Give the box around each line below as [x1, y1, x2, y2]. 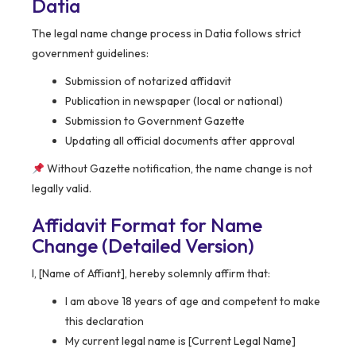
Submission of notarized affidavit [65, 74, 231, 89]
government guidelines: [32, 46, 149, 61]
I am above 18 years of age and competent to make [65, 294, 320, 309]
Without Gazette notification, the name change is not [44, 161, 312, 176]
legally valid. [32, 181, 91, 196]
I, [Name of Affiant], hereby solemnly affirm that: [32, 266, 270, 281]
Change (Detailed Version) [32, 234, 254, 258]
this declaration [65, 314, 144, 329]
